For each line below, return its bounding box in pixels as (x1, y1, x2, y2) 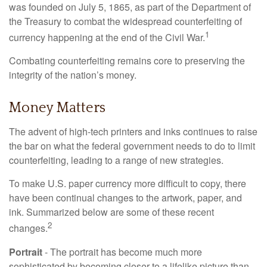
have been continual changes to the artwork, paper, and (9, 191, 242, 205)
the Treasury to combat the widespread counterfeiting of (9, 14, 242, 28)
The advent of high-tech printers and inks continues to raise (9, 125, 257, 139)
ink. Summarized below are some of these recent (9, 205, 214, 219)
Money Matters (9, 100, 105, 116)
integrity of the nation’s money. (9, 68, 136, 82)
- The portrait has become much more (42, 244, 202, 259)
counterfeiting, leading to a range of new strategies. (9, 153, 223, 167)
